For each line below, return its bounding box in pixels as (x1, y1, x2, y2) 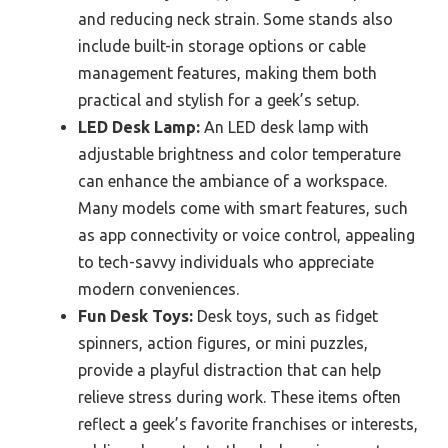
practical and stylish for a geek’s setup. (78, 90, 359, 109)
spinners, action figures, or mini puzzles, (78, 333, 368, 352)
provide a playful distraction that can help (78, 360, 381, 379)
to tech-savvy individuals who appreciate (78, 252, 374, 271)
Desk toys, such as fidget (193, 306, 378, 325)
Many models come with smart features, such (78, 198, 408, 217)
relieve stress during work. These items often (78, 387, 401, 406)
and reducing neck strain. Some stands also (78, 9, 393, 28)
